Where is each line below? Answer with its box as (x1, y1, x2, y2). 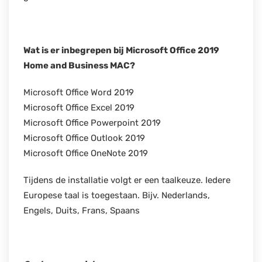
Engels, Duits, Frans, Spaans (23, 205, 140, 216)
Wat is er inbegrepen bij (23, 44, 126, 56)
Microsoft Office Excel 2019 (23, 102, 135, 113)
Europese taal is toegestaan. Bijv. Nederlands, (23, 189, 210, 201)
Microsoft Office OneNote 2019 (23, 147, 148, 158)
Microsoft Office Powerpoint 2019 (23, 117, 161, 128)
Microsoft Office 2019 (126, 44, 219, 56)
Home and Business (23, 60, 108, 71)
